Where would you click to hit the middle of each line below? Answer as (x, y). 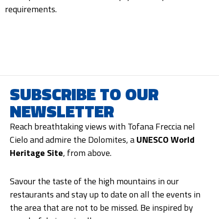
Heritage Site (36, 153)
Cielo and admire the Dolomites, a (73, 139)
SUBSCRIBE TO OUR (84, 94)
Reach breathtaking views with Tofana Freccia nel (102, 126)
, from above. (87, 153)
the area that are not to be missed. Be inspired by (101, 208)
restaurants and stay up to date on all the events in (105, 195)
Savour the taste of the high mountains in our (94, 181)
